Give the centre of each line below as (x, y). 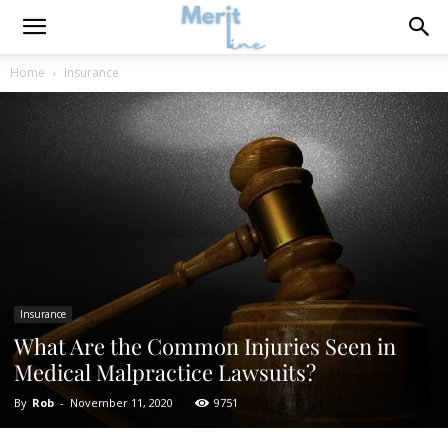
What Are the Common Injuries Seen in (205, 346)
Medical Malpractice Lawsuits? (165, 372)
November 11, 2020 (121, 402)
